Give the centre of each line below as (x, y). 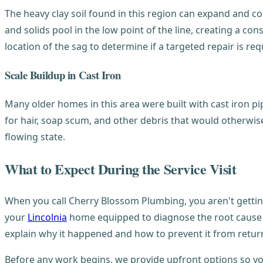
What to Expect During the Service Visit (121, 168)
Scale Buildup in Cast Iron (63, 75)
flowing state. (35, 136)
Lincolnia (47, 218)
